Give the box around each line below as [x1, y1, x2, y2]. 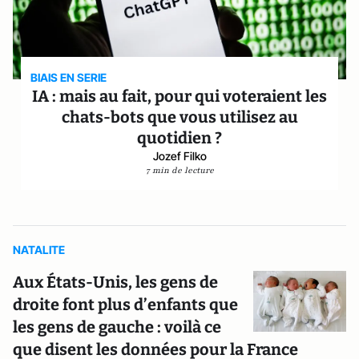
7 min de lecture [145, 164, 214, 176]
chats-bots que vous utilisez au [61, 107, 298, 127]
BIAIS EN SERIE [30, 71, 107, 84]
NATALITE [13, 243, 65, 256]
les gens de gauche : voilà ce [13, 317, 221, 337]
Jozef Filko [152, 149, 207, 163]
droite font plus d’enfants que [13, 295, 238, 314]
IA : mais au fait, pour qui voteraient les [32, 87, 327, 106]
